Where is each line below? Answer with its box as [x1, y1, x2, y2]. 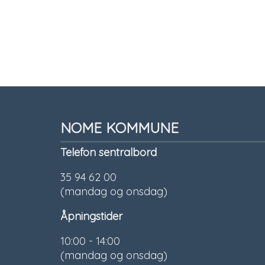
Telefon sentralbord [60, 145, 160, 159]
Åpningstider [60, 209, 122, 223]
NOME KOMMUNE [60, 118, 179, 137]
